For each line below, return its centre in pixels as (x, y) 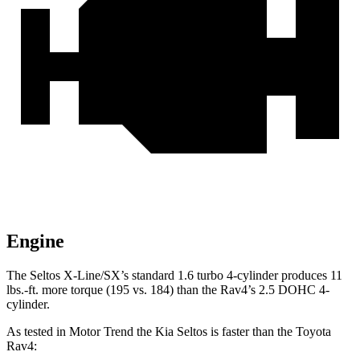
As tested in (38, 332)
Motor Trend (101, 332)
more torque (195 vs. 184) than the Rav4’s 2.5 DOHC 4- (184, 290)
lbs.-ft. (22, 290)
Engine (35, 241)
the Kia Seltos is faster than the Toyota (232, 332)
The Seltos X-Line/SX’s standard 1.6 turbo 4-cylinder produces (168, 276)
